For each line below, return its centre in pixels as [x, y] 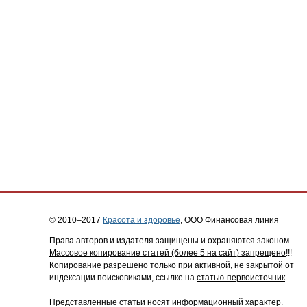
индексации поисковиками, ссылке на [123, 278]
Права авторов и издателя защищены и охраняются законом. [170, 241]
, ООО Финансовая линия [230, 220]
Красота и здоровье [142, 220]
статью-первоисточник [241, 278]
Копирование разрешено [99, 265]
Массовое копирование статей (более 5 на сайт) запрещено [168, 253]
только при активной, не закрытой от [221, 265]
